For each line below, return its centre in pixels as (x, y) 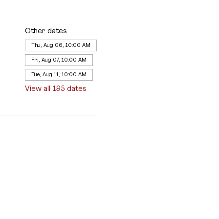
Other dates (46, 31)
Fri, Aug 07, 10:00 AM (59, 60)
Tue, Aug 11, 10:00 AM (59, 75)
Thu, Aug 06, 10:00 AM (61, 45)
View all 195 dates (55, 89)
